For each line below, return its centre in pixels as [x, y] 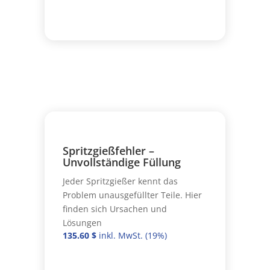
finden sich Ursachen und [115, 209]
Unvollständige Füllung [121, 162]
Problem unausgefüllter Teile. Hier [132, 195]
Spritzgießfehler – [108, 150]
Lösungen [82, 222]
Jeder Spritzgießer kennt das [120, 181]
